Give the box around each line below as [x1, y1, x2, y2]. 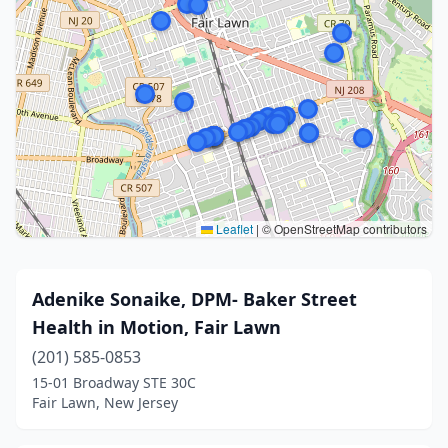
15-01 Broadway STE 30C [32, 373, 196, 392]
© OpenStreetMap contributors [259, 220, 427, 237]
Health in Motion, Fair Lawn [32, 315, 281, 339]
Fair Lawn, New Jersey [32, 393, 178, 412]
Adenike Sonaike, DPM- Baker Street [32, 287, 357, 311]
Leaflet [213, 220, 253, 237]
